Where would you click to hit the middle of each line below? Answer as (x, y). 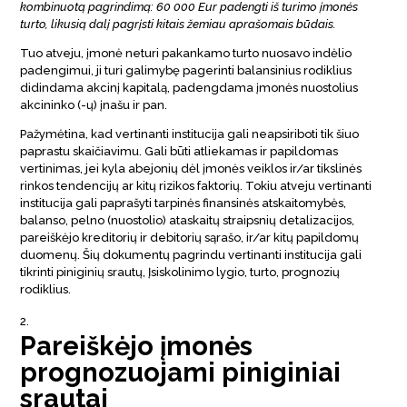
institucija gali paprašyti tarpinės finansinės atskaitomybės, (184, 203)
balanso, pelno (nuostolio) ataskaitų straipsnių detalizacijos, (188, 220)
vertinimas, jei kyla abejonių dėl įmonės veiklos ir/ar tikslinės (191, 168)
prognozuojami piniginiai (181, 372)
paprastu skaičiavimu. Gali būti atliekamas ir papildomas (179, 151)
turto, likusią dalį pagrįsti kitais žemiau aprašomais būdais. (179, 24)
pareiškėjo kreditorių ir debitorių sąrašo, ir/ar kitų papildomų (190, 237)
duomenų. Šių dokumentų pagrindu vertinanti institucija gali (191, 254)
